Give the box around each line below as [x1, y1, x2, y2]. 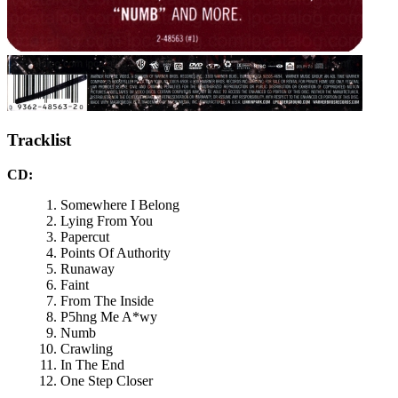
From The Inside [60, 293, 154, 308]
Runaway [60, 261, 115, 276]
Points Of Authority [60, 245, 171, 260]
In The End [60, 357, 124, 372]
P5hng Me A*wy [60, 309, 157, 324]
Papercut [60, 229, 109, 244]
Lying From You [60, 213, 153, 228]
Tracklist [7, 131, 71, 150]
